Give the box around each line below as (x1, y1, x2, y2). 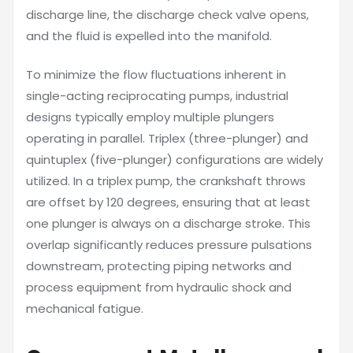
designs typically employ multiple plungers (26, 109, 274, 125)
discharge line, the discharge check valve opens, (26, 6, 309, 23)
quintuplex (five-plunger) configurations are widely (26, 151, 323, 168)
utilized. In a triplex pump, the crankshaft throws (26, 173, 306, 189)
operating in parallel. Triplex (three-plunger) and (26, 130, 308, 147)
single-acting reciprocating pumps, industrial (26, 87, 288, 104)
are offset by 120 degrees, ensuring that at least (26, 194, 310, 210)
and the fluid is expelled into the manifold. (26, 28, 272, 44)
